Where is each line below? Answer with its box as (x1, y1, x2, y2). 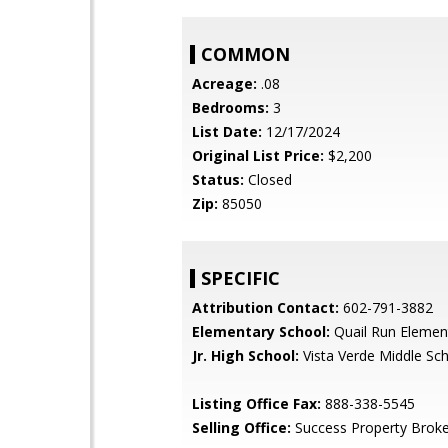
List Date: (192, 122, 262, 141)
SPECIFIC (201, 266, 280, 290)
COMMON (201, 42, 290, 66)
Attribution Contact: (192, 298, 339, 317)
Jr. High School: (192, 346, 299, 365)
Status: (192, 170, 244, 189)
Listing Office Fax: (192, 394, 321, 413)
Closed (244, 170, 292, 189)
